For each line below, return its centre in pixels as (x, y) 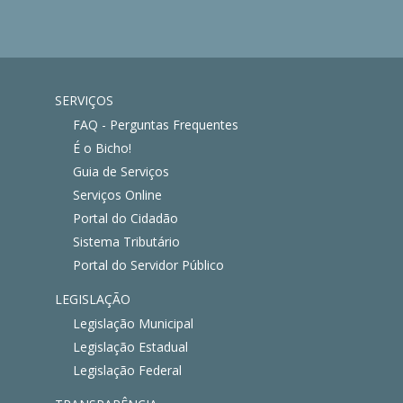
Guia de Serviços (121, 171)
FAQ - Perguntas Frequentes (156, 124)
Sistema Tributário (126, 241)
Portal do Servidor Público (148, 264)
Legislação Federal (127, 370)
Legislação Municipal (133, 323)
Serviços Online (117, 194)
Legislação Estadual (130, 346)
